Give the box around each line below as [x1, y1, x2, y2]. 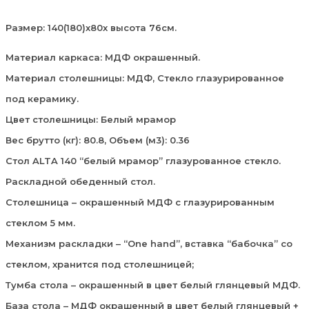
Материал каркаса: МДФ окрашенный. [6, 51, 200, 63]
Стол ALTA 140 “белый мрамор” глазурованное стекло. [6, 154, 281, 166]
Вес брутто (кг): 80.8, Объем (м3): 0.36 [6, 134, 190, 146]
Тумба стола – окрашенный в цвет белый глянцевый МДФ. [6, 279, 300, 290]
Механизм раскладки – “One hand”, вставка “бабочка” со [6, 237, 292, 249]
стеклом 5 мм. [6, 217, 75, 228]
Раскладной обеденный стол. [6, 175, 155, 187]
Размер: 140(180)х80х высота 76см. [6, 21, 177, 33]
